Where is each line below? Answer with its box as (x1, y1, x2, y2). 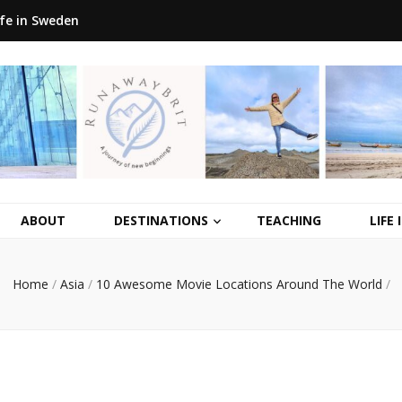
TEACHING (257, 212, 321, 230)
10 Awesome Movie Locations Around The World (95, 275, 382, 293)
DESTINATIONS (114, 212, 208, 230)
